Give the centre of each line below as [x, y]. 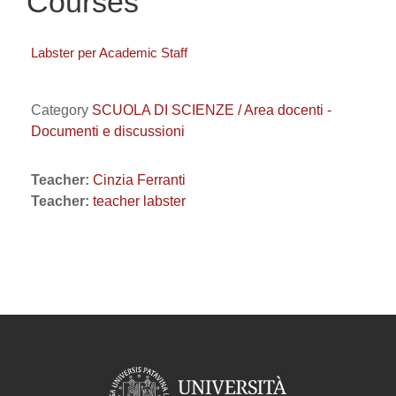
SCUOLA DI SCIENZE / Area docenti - [212, 110]
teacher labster [139, 201]
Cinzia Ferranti [139, 180]
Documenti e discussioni [108, 131]
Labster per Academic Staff [109, 53]
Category [61, 110]
